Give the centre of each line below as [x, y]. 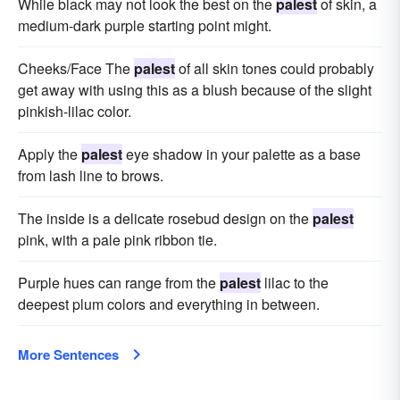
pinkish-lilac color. [75, 111]
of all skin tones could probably [275, 68]
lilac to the [295, 283]
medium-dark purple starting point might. [145, 25]
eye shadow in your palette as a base [242, 154]
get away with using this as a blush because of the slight [195, 90]
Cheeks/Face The [76, 68]
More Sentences [68, 354]
